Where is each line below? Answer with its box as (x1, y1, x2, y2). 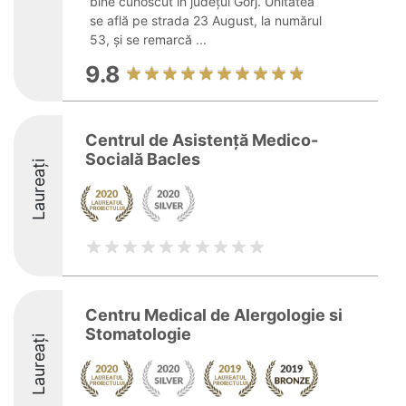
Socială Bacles (85, 150, 200, 169)
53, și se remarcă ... (90, 32, 207, 47)
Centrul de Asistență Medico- (85, 130, 318, 150)
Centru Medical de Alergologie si (85, 305, 343, 324)
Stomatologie (85, 324, 191, 343)
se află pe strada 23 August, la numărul (90, 13, 322, 28)
